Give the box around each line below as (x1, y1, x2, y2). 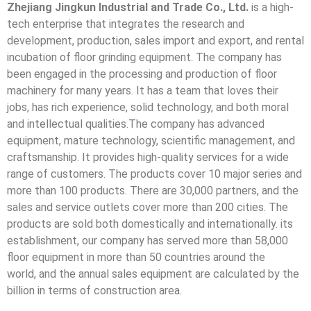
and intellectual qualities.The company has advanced (7, 117, 264, 131)
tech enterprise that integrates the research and (7, 17, 244, 31)
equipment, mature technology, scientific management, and (7, 133, 295, 147)
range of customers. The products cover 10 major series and (7, 167, 302, 180)
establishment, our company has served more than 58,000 (7, 233, 288, 247)
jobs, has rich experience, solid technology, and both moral (7, 100, 289, 114)
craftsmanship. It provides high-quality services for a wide (7, 150, 289, 164)
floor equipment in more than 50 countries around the (7, 250, 265, 264)
